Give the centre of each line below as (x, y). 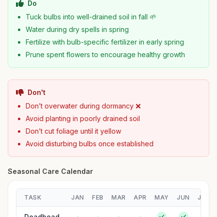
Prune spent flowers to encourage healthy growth (105, 54)
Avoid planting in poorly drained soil (83, 118)
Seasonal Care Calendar (50, 171)
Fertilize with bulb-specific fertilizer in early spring (105, 42)
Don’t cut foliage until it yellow (73, 131)
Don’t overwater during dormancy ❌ (83, 106)
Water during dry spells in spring (77, 29)
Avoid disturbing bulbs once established (90, 144)
